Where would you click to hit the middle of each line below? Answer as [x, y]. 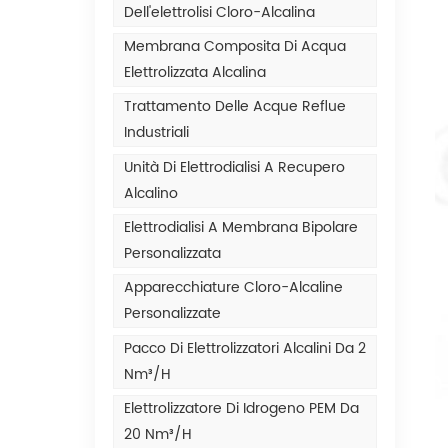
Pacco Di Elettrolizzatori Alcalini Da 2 [244, 348]
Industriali [156, 133]
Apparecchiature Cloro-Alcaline [233, 288]
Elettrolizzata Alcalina [194, 72]
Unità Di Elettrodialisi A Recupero [234, 167]
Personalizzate [172, 314]
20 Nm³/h [157, 434]
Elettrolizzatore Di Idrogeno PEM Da [241, 408]
